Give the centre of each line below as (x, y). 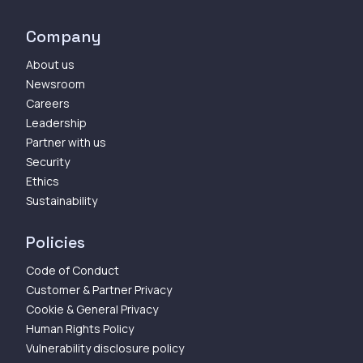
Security (48, 161)
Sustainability (62, 200)
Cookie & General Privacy (92, 309)
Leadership (56, 122)
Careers (48, 103)
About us (50, 64)
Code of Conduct (73, 270)
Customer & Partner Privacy (99, 289)
